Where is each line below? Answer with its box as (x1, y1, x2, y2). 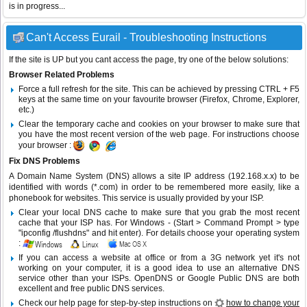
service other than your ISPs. (19, 273, 135, 284)
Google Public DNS (187, 273, 264, 284)
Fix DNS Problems (9, 156, 80, 167)
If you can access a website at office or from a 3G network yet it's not (19, 253, 299, 263)
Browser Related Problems (9, 70, 114, 80)
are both (263, 273, 300, 284)
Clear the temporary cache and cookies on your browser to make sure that (19, 119, 299, 130)
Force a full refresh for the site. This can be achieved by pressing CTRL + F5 (19, 84, 299, 95)
